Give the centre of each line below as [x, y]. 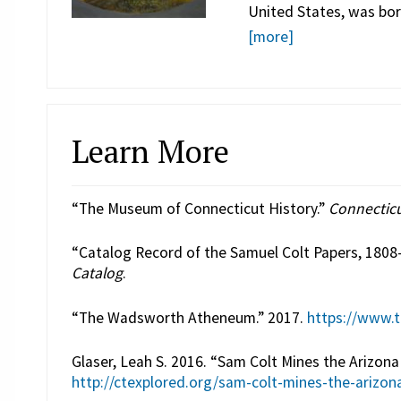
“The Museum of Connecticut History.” [200, 208]
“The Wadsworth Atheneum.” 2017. [189, 317]
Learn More [150, 150]
